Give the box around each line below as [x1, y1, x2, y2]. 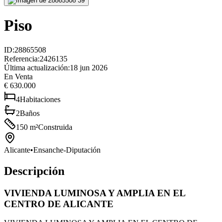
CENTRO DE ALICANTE [4, 198, 113, 209]
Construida [38, 122, 72, 131]
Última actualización [4, 63, 68, 72]
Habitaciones [20, 95, 60, 104]
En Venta [4, 72, 33, 81]
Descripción [4, 164, 64, 177]
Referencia [4, 54, 38, 63]
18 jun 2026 [70, 63, 108, 72]
